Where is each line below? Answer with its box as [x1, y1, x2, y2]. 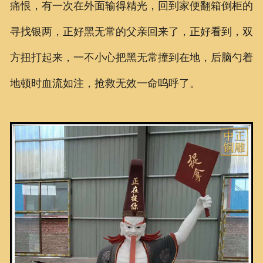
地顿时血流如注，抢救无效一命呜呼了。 [9, 77, 200, 90]
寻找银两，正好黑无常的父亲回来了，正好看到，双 [9, 26, 253, 38]
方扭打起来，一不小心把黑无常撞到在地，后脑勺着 [9, 52, 253, 64]
